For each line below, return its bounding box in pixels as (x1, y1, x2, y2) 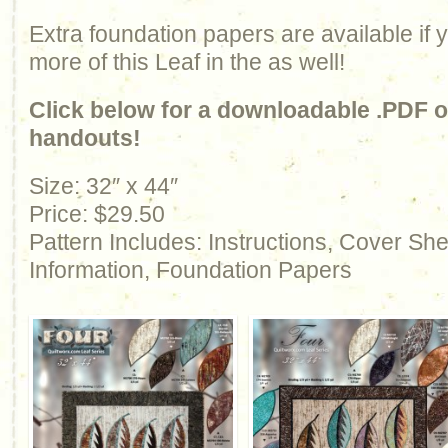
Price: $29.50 (29, 201, 165, 227)
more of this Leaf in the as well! (29, 49, 345, 75)
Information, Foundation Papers (29, 257, 352, 283)
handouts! (29, 125, 141, 151)
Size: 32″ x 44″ (29, 173, 178, 199)
